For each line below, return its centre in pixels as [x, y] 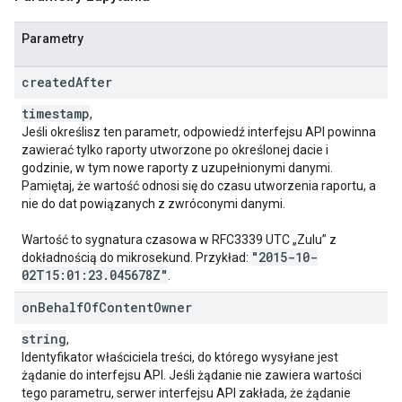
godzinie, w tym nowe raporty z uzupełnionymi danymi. [177, 168]
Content [126, 307]
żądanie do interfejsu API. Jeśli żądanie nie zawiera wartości [192, 375]
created [48, 82]
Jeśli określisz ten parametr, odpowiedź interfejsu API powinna [199, 132]
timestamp [56, 114]
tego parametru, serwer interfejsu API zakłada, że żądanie [186, 393]
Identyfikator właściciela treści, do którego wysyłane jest [180, 357]
